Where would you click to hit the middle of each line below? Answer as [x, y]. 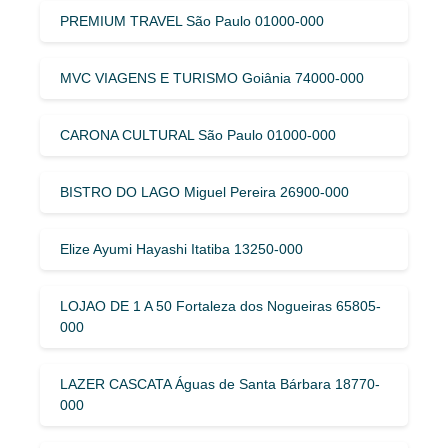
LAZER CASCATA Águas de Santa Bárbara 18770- [220, 383]
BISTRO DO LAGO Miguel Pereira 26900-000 [204, 191]
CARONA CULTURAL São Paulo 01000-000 [198, 134]
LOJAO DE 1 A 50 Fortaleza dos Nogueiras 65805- [220, 305]
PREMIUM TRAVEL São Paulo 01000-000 [192, 20]
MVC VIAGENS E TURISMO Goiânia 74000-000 [212, 77]
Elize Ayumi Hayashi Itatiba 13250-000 [181, 248]
